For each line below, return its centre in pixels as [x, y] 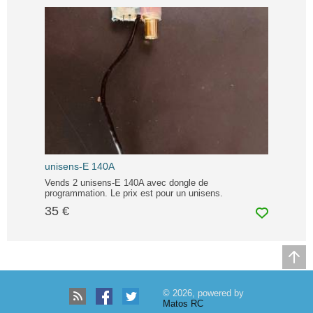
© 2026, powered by [203, 293]
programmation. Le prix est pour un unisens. [134, 193]
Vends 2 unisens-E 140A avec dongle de [126, 182]
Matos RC [183, 304]
